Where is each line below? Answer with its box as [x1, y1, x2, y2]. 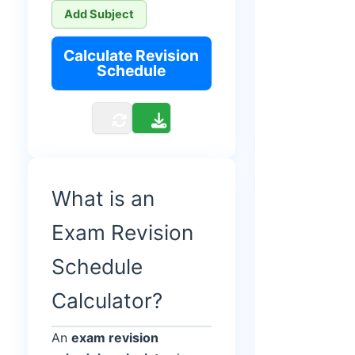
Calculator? [52, 288, 162, 313]
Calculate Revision [63, 45, 200, 65]
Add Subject [64, 6, 134, 21]
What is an [52, 185, 155, 211]
